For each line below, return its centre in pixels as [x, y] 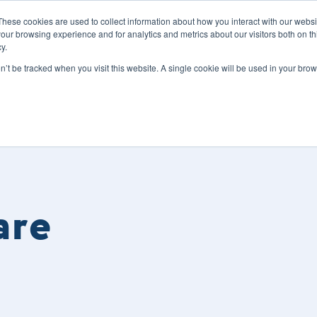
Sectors [136, 61]
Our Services [68, 61]
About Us [196, 61]
